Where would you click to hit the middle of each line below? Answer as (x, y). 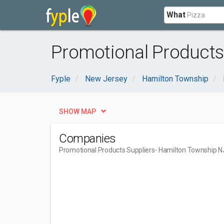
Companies (87, 138)
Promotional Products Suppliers (107, 150)
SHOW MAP (77, 111)
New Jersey (106, 79)
